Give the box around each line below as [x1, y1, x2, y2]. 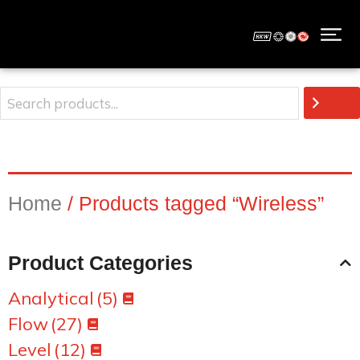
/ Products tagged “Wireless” [62, 192, 324, 215]
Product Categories [8, 252, 193, 274]
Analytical [8, 287, 94, 309]
